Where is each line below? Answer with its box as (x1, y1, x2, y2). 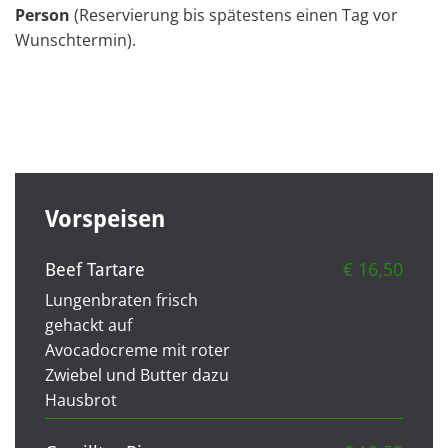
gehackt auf (45, 313, 132, 336)
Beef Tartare (45, 258, 145, 280)
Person (15, 3, 70, 26)
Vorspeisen (45, 205, 165, 233)
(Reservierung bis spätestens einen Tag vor (70, 3, 398, 26)
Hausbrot (45, 388, 117, 411)
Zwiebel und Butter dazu (45, 363, 229, 386)
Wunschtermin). (15, 28, 136, 51)
